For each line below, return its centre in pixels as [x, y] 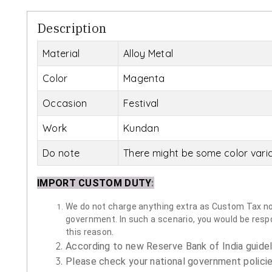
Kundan [141, 128]
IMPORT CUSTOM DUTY [94, 183]
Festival [141, 103]
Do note [61, 153]
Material [61, 53]
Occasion [65, 103]
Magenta [144, 78]
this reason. [90, 232]
